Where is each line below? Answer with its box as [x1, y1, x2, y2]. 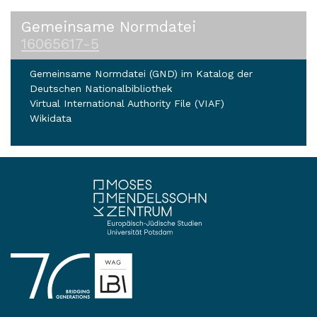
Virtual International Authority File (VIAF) [30, 98, 224, 109]
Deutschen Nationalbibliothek [30, 83, 173, 94]
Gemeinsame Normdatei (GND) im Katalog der [30, 68, 253, 79]
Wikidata [30, 113, 71, 124]
